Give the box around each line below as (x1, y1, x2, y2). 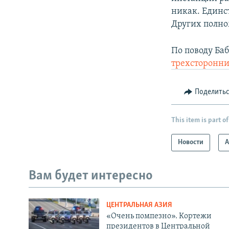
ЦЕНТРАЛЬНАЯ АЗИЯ (106, 201, 172, 209)
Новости (178, 139, 204, 147)
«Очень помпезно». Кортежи (106, 212, 212, 220)
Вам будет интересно (29, 169, 153, 184)
